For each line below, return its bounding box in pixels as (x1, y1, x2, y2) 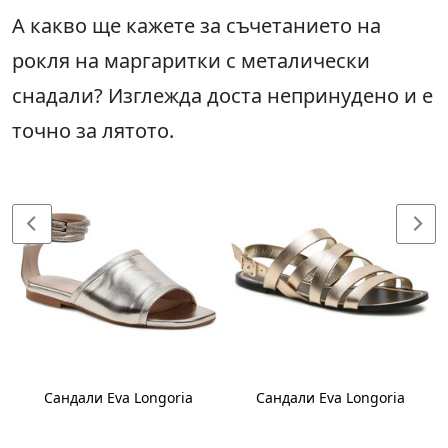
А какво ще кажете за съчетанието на (12, 11, 381, 39)
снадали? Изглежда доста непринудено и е (12, 81, 433, 109)
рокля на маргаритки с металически (12, 46, 370, 74)
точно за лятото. (12, 116, 174, 144)
